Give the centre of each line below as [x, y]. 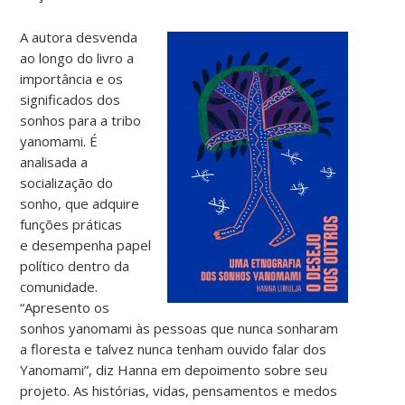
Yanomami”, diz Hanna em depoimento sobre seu [174, 369]
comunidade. [59, 286]
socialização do [67, 182]
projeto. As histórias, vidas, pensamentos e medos [179, 390]
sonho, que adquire [80, 203]
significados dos [71, 99]
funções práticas [71, 224]
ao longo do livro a [77, 57]
